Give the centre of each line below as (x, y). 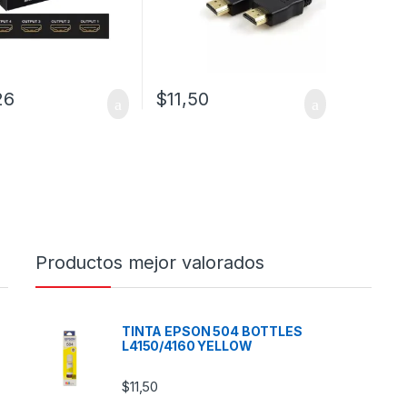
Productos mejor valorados (150, 263)
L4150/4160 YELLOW (187, 346)
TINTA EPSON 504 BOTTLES (212, 332)
